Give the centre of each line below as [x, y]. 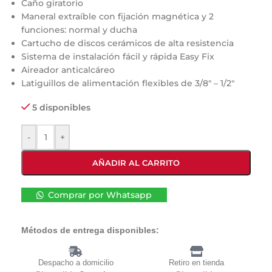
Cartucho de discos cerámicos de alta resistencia [127, 43]
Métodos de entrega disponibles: [90, 230]
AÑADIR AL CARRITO [136, 163]
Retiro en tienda [196, 263]
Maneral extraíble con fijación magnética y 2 [117, 17]
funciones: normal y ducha [79, 30]
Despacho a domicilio [76, 263]
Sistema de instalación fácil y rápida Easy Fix [118, 57]
